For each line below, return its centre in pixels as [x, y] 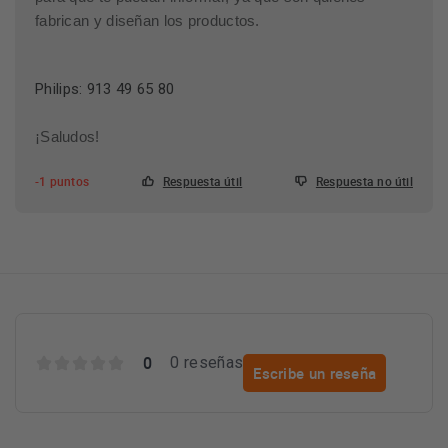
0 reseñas [207, 362]
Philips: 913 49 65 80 [105, 89]
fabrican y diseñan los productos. [147, 21]
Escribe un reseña [315, 373]
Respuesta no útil [364, 181]
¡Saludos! [67, 137]
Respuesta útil [202, 181]
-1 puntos [62, 181]
